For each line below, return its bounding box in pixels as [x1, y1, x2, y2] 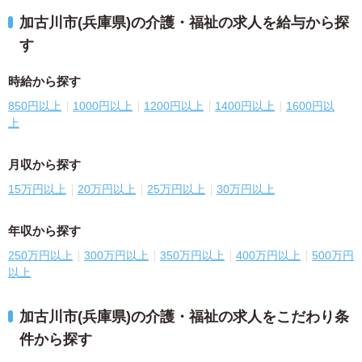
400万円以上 [236, 249, 301, 263]
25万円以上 [147, 183, 205, 196]
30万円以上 [217, 183, 275, 196]
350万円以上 [160, 249, 225, 263]
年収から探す [8, 224, 81, 238]
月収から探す [8, 158, 81, 172]
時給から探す [8, 74, 81, 89]
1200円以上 [144, 99, 204, 113]
